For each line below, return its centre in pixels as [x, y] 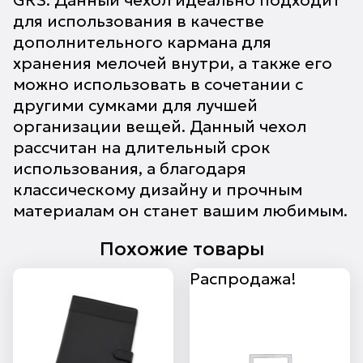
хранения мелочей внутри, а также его [173, 63]
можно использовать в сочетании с [158, 84]
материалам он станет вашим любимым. [180, 211]
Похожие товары [181, 249]
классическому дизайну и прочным [158, 190]
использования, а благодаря [130, 169]
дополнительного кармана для [142, 42]
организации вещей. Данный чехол [160, 126]
